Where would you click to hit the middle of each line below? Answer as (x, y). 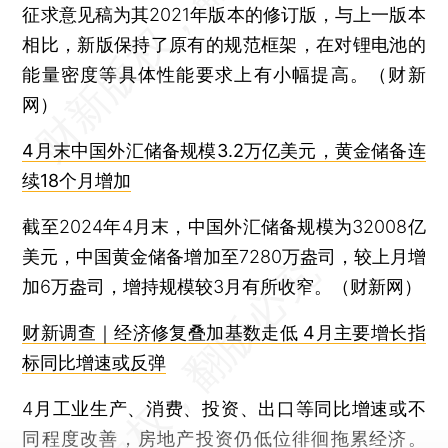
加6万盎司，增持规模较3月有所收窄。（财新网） (222, 286)
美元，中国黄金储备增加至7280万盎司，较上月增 (224, 256)
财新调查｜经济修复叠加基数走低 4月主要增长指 (224, 332)
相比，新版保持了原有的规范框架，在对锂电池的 (224, 44)
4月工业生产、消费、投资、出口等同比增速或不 (224, 408)
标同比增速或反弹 (94, 362)
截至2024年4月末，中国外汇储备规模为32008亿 (224, 226)
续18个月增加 (77, 180)
